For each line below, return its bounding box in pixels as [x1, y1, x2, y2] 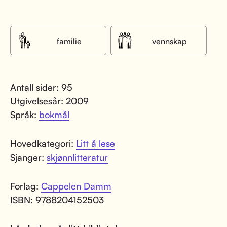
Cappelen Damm [41, 180, 111, 192]
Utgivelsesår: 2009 [10, 95, 89, 107]
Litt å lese [76, 138, 115, 149]
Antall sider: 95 [10, 82, 72, 93]
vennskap [152, 36, 187, 47]
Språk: [10, 109, 39, 121]
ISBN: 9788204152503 [10, 194, 104, 206]
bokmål [39, 109, 69, 121]
